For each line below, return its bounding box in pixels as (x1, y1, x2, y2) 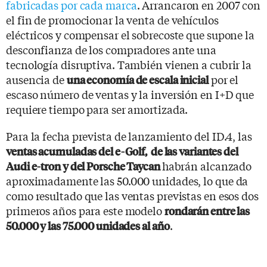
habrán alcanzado (162, 157, 252, 173)
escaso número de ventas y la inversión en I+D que (6, 86, 254, 102)
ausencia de (6, 71, 67, 87)
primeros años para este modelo (6, 202, 164, 218)
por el (208, 71, 239, 87)
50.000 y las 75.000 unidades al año (6, 218, 170, 233)
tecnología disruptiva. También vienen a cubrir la (6, 56, 252, 72)
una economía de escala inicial (66, 72, 209, 87)
